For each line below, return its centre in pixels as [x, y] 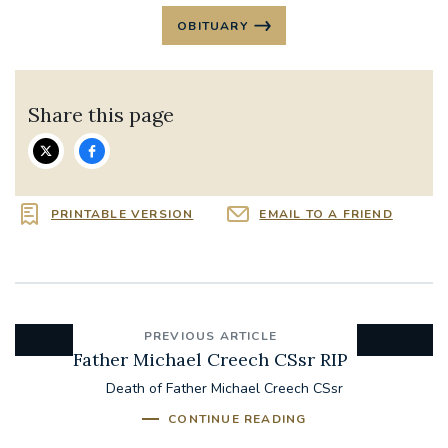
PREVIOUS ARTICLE [210, 336]
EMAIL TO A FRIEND [326, 213]
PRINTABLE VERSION [122, 213]
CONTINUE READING [237, 419]
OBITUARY [212, 25]
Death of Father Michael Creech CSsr [224, 389]
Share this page [101, 114]
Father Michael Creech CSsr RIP [210, 360]
